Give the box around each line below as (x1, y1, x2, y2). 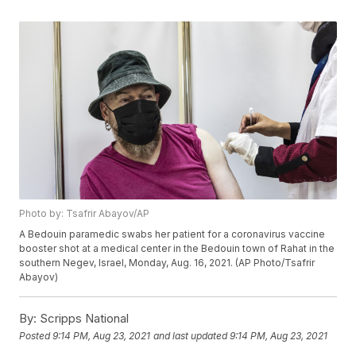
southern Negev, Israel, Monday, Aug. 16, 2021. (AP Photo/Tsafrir (19, 257, 315, 269)
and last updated (153, 329, 228, 342)
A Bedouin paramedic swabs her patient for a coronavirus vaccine (19, 228, 326, 241)
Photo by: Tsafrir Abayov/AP (19, 207, 150, 220)
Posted (19, 329, 53, 342)
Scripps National (37, 311, 130, 327)
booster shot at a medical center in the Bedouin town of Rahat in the (19, 242, 335, 255)
